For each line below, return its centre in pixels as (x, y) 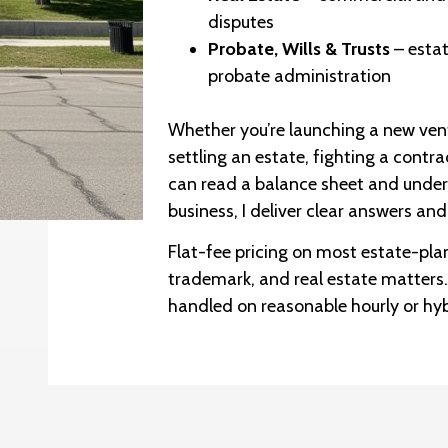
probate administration (300, 75)
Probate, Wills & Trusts (299, 48)
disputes (241, 21)
